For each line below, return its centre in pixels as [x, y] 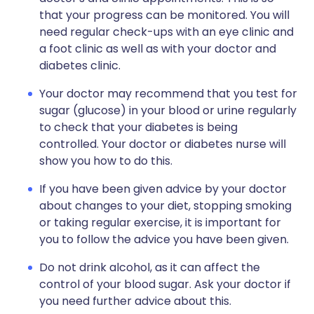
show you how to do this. [106, 161]
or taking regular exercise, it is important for [160, 223]
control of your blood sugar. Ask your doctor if [165, 284]
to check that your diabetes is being [138, 127]
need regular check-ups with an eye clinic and [166, 32]
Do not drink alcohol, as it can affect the [150, 267]
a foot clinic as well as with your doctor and [158, 49]
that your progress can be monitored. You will [164, 15]
